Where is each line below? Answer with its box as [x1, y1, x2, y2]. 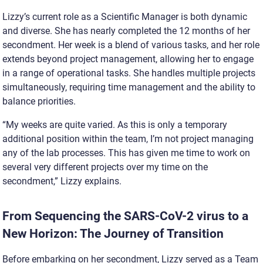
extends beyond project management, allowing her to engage [2, 53, 254, 65]
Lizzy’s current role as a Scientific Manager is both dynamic [2, 11, 247, 22]
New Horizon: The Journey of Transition [2, 226, 227, 241]
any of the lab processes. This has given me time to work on [2, 147, 250, 159]
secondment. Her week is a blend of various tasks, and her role [2, 39, 259, 50]
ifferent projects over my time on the [59, 161, 208, 173]
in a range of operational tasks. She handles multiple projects [2, 67, 255, 79]
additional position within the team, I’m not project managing [2, 133, 254, 144]
